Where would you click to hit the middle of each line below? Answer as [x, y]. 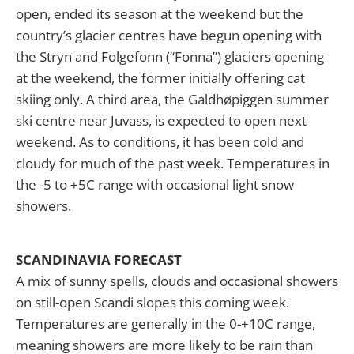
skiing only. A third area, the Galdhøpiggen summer [172, 100]
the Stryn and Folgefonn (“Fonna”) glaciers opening [170, 57]
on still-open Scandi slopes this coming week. [153, 303]
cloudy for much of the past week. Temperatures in [173, 164]
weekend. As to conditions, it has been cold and [160, 142]
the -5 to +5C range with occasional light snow [155, 185]
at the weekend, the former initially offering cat [160, 78]
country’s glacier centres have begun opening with [169, 36]
